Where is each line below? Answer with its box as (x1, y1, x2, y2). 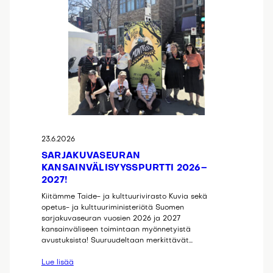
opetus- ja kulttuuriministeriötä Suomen (41, 204, 184, 211)
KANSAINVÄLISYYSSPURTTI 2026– (41, 163, 208, 172)
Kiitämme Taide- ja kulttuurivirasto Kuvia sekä (41, 193, 207, 200)
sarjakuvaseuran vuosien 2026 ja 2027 (41, 214, 180, 222)
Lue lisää (41, 258, 74, 266)
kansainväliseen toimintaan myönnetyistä (41, 225, 191, 233)
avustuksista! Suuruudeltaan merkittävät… (41, 236, 193, 244)
